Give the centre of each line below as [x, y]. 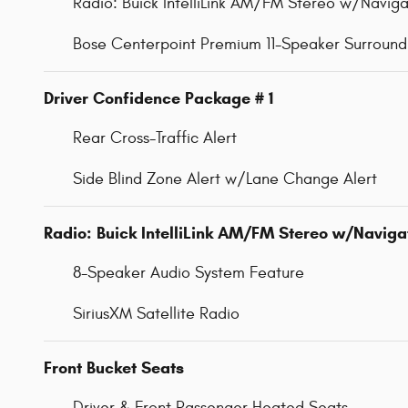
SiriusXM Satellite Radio [156, 313]
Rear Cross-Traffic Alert [155, 138]
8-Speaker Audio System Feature [189, 272]
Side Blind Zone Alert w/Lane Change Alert [225, 178]
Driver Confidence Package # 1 [158, 98]
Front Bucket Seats [114, 367]
